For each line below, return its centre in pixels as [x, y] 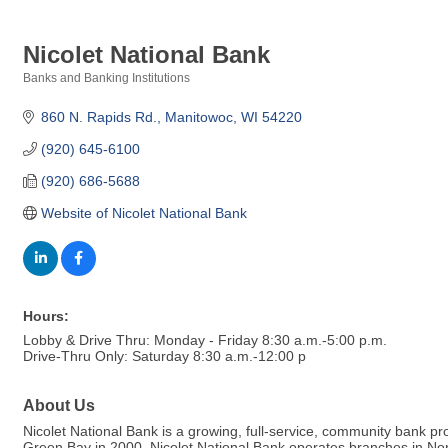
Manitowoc [198, 116]
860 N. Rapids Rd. [98, 116]
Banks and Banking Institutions [106, 77]
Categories [53, 91]
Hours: [46, 315]
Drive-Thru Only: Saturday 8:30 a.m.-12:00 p [164, 355]
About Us [59, 404]
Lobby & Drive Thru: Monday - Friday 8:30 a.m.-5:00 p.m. [205, 339]
